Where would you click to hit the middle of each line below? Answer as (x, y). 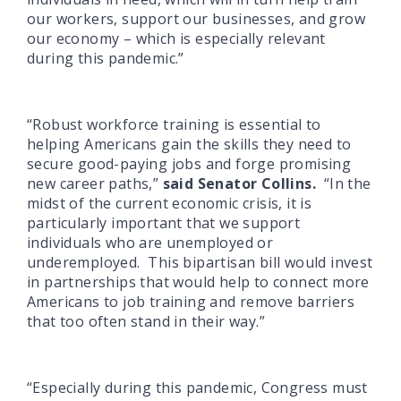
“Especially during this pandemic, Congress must (197, 387)
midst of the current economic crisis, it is (170, 203)
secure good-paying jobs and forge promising (189, 163)
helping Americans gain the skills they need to (189, 144)
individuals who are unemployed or (150, 242)
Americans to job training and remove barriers (191, 301)
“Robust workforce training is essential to (174, 124)
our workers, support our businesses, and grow (196, 18)
